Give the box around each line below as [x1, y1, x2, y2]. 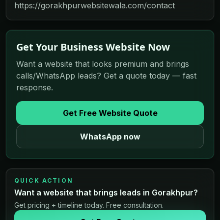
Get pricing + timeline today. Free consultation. [14, 200, 164, 209]
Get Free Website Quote [62, 108, 158, 118]
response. [16, 82, 53, 92]
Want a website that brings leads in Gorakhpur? [14, 187, 198, 197]
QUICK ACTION [14, 176, 73, 184]
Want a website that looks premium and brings [16, 58, 189, 69]
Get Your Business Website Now [16, 40, 170, 54]
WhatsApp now [80, 131, 140, 141]
